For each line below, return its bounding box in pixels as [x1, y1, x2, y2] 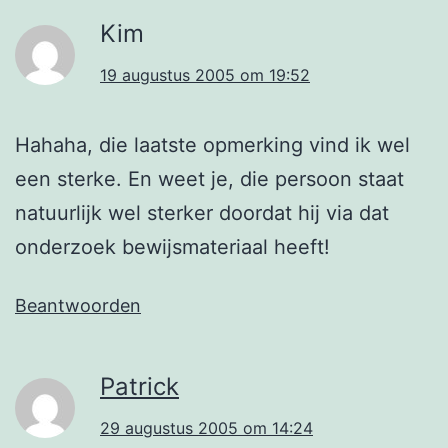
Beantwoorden [15, 294, 141, 316]
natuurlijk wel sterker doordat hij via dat [15, 200, 389, 225]
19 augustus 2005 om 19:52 [100, 64, 310, 85]
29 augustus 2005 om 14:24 [100, 417, 313, 438]
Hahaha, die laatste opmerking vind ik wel [15, 132, 410, 157]
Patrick [100, 371, 179, 401]
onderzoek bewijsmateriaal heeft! [15, 234, 330, 259]
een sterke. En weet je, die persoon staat [15, 166, 404, 191]
